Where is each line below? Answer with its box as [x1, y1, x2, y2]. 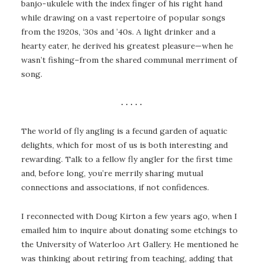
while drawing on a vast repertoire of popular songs [21, 12, 225, 23]
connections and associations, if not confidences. [21, 181, 209, 193]
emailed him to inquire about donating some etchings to [21, 224, 238, 235]
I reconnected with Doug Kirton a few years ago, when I [21, 210, 237, 221]
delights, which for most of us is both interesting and [21, 139, 228, 150]
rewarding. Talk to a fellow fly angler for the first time [21, 153, 232, 164]
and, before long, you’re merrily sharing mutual [21, 167, 203, 178]
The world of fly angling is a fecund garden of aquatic [21, 125, 227, 136]
